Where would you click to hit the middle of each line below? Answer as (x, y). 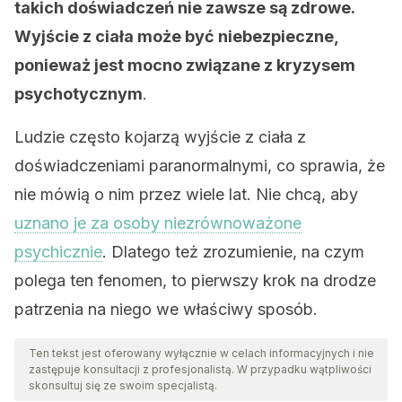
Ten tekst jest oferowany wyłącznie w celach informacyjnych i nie (201, 353)
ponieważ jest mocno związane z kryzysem (185, 65)
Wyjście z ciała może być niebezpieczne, (176, 36)
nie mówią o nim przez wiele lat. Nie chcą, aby (186, 194)
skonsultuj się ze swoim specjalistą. (123, 385)
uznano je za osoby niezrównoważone (158, 223)
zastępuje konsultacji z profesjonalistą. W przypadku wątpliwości (200, 369)
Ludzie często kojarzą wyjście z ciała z (160, 137)
